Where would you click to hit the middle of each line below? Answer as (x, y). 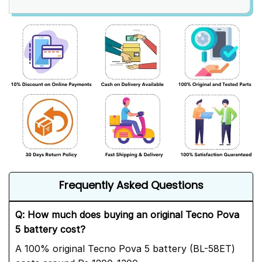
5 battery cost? (50, 230)
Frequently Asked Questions (131, 185)
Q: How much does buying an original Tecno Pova (127, 215)
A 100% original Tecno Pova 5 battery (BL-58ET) (125, 249)
